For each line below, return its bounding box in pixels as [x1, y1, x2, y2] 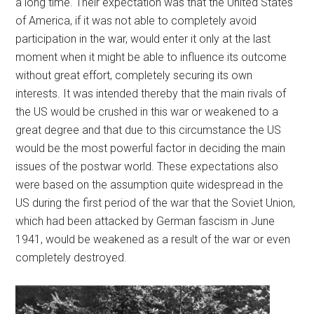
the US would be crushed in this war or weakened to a [15, 104, 279, 118]
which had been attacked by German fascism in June [15, 214, 275, 228]
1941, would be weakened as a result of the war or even [15, 232, 291, 246]
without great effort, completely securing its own [15, 68, 253, 82]
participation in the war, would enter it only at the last [15, 32, 271, 46]
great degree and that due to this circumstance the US [15, 123, 282, 137]
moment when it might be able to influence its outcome [15, 50, 287, 64]
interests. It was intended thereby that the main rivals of [15, 86, 287, 100]
